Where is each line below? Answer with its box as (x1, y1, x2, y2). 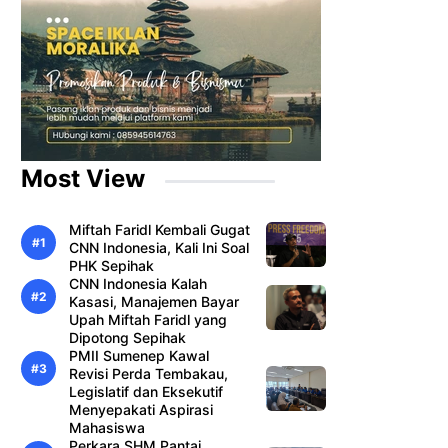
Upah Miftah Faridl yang (69, 311, 227, 329)
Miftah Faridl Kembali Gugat (69, 221, 250, 239)
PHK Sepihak (69, 257, 154, 275)
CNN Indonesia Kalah (69, 275, 207, 293)
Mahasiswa (69, 419, 145, 437)
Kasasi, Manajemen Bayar (69, 293, 239, 311)
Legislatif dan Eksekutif (69, 383, 223, 401)
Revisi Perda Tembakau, (69, 365, 228, 383)
